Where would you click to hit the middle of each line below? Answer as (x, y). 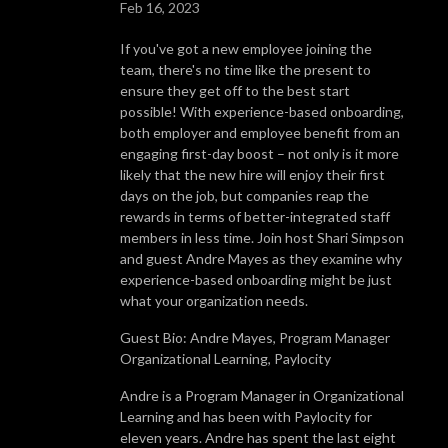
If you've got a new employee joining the (246, 48)
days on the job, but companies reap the (244, 195)
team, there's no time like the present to (245, 69)
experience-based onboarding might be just (256, 279)
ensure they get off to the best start (235, 90)
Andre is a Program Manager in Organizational (262, 395)
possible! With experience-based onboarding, (262, 111)
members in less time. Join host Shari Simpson (262, 237)
